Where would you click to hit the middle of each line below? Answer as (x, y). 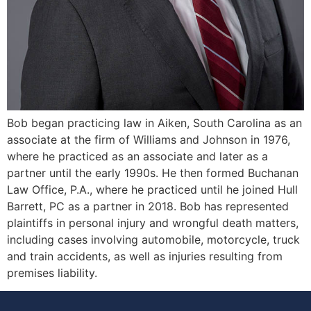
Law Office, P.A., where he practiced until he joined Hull (152, 190)
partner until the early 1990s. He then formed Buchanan (153, 173)
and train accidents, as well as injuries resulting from (145, 256)
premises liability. (52, 273)
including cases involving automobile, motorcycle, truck (153, 239)
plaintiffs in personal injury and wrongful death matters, (153, 223)
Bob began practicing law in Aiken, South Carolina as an (154, 123)
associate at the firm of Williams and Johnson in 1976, (149, 140)
